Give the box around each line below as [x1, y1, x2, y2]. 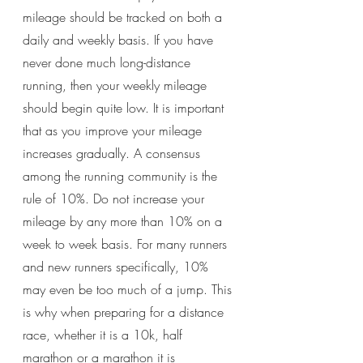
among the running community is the [23, 166, 221, 185]
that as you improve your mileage [23, 121, 206, 139]
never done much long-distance [23, 53, 194, 71]
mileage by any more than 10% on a [23, 211, 226, 230]
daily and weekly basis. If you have [23, 30, 217, 49]
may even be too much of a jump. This [23, 280, 236, 298]
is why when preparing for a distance [23, 302, 228, 321]
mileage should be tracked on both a [23, 7, 226, 26]
